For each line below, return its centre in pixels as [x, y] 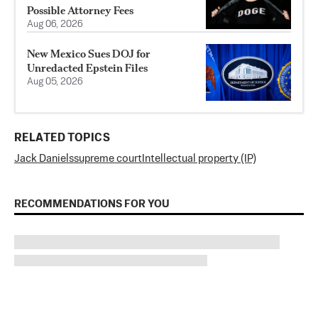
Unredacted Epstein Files [87, 67]
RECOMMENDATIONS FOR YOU [92, 204]
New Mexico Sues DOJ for [89, 53]
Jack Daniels [44, 158]
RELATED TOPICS [62, 138]
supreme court [108, 158]
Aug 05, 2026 [55, 82]
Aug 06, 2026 [55, 24]
